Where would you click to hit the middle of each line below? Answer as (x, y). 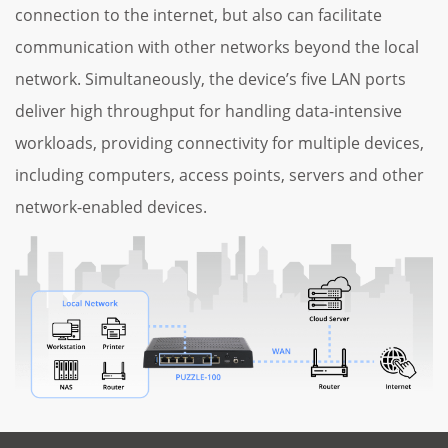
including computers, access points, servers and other (219, 175)
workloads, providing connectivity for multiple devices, (219, 143)
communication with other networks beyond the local (217, 47)
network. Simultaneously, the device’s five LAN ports (210, 79)
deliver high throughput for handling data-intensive (208, 111)
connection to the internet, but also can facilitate (198, 15)
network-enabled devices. (111, 207)
